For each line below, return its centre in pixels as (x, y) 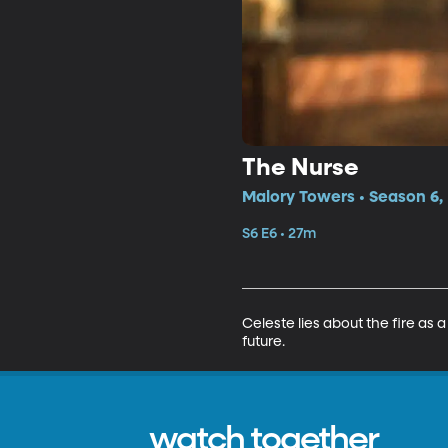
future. (263, 341)
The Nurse (300, 167)
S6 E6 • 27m (278, 233)
